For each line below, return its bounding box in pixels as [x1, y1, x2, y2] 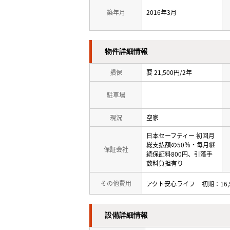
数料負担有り [146, 159, 183, 168]
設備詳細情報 [105, 211, 148, 220]
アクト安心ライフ [146, 179, 195, 188]
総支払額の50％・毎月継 [146, 140, 215, 149]
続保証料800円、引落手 [146, 149, 213, 159]
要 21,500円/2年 [146, 68, 198, 77]
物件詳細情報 [105, 47, 148, 56]
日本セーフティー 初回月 [146, 131, 215, 140]
